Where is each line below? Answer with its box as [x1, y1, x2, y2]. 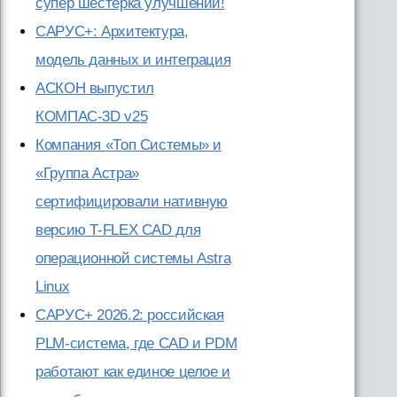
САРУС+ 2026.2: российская [35, 307, 224, 324]
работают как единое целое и [35, 363, 230, 381]
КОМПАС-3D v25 [35, 108, 148, 126]
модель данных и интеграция [35, 51, 231, 69]
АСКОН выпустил [35, 80, 154, 97]
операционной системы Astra [35, 250, 231, 268]
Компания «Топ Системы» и [35, 136, 222, 154]
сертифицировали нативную [35, 193, 229, 211]
